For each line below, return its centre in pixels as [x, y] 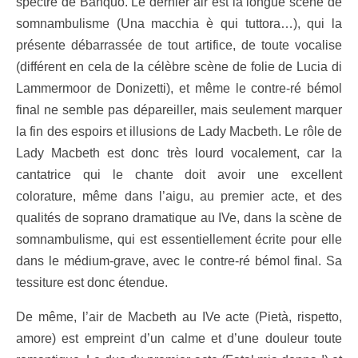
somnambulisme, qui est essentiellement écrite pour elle [179, 239]
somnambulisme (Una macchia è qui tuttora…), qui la [179, 23]
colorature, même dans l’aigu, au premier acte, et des [179, 196]
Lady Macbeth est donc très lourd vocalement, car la [179, 153]
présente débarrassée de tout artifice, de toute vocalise [179, 45]
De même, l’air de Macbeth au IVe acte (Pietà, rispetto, [179, 316]
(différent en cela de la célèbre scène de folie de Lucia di [179, 66]
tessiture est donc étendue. [92, 282]
